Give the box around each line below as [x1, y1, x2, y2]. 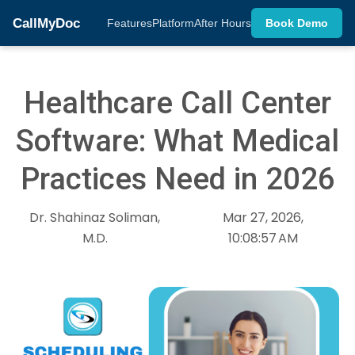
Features [107, 17, 152, 29]
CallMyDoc [13, 15, 80, 31]
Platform [152, 17, 194, 29]
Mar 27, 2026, [222, 208, 303, 227]
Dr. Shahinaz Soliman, [29, 208, 161, 227]
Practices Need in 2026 [20, 160, 335, 197]
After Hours [194, 17, 251, 29]
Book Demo [265, 17, 328, 29]
